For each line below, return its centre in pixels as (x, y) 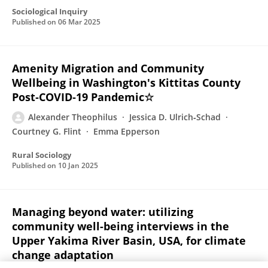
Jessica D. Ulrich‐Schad (175, 117)
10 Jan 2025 (78, 165)
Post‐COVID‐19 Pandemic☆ (83, 97)
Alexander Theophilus (73, 117)
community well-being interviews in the (121, 226)
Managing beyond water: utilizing (103, 212)
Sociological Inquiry (50, 11)
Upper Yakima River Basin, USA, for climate (129, 240)
